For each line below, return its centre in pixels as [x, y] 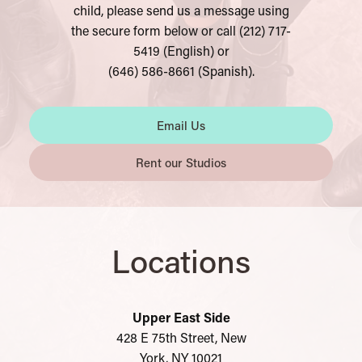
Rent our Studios [181, 163]
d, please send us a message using [191, 11]
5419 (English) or [181, 51]
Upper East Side [181, 318]
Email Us [181, 126]
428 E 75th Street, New [181, 338]
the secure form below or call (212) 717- [181, 31]
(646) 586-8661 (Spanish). [181, 71]
